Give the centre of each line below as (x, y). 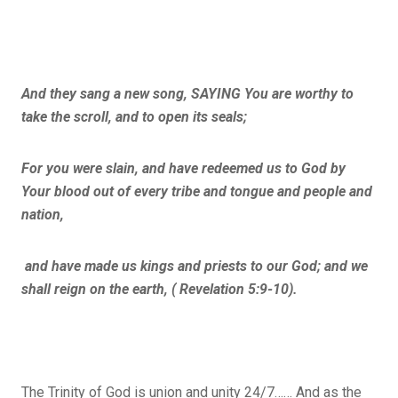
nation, (43, 214)
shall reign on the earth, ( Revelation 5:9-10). (159, 289)
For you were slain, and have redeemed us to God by (183, 168)
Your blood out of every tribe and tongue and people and (197, 191)
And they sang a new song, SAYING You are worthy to (187, 93)
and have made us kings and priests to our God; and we (195, 266)
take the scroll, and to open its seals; (134, 116)
